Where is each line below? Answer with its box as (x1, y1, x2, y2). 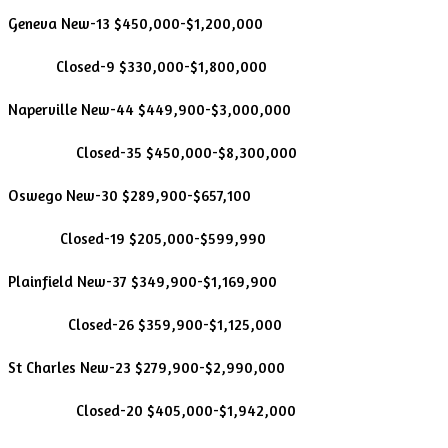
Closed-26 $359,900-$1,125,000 (8, 314, 282, 334)
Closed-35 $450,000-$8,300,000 (8, 142, 297, 162)
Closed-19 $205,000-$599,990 (8, 228, 266, 248)
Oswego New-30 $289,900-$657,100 (8, 185, 251, 205)
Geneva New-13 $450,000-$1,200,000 (8, 13, 263, 33)
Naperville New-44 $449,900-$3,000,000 (8, 99, 291, 119)
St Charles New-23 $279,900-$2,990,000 (8, 357, 285, 377)
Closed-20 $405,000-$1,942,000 (8, 400, 296, 420)
